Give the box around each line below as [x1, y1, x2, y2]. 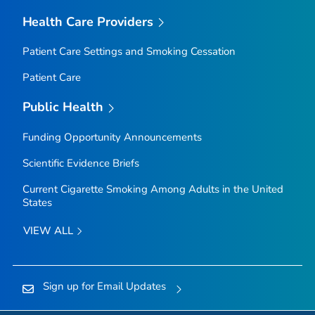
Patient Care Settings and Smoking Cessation [22, 44, 236, 59]
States [22, 195, 52, 210]
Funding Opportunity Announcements [22, 130, 202, 145]
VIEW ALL [22, 224, 76, 238]
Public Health [22, 98, 104, 116]
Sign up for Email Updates [42, 279, 166, 294]
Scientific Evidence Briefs [22, 156, 139, 171]
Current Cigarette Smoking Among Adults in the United [22, 182, 283, 197]
